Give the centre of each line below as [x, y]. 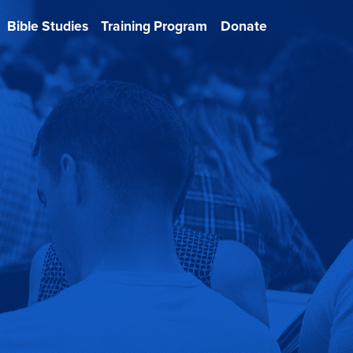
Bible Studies [48, 26]
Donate [243, 26]
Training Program [154, 26]
